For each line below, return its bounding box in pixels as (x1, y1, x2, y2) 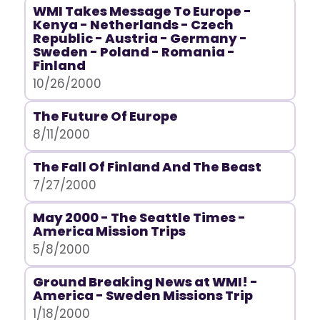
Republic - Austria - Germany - (32, 29, 247, 47)
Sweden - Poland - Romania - (32, 43, 235, 61)
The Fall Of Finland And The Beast (32, 158, 261, 176)
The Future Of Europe (32, 107, 178, 125)
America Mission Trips (32, 222, 186, 240)
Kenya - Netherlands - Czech (32, 16, 234, 34)
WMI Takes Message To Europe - (32, 2, 251, 20)
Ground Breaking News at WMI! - (32, 273, 258, 291)
